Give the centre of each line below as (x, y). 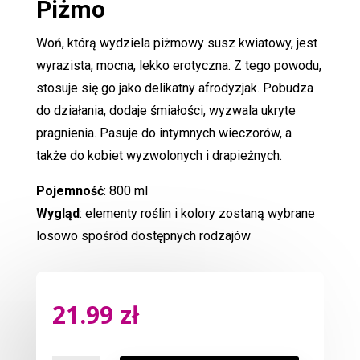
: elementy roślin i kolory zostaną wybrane (197, 213)
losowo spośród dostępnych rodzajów (143, 235)
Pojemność (70, 190)
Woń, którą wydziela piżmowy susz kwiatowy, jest (176, 43)
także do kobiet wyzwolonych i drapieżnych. (159, 155)
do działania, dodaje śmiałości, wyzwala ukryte (166, 110)
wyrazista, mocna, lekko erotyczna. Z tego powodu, (178, 65)
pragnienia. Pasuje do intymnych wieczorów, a (164, 133)
